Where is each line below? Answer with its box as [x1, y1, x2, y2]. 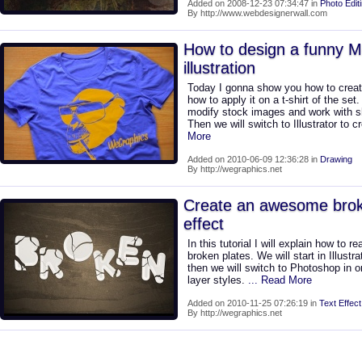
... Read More [248, 274, 312, 286]
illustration [183, 59, 255, 77]
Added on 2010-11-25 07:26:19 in [187, 298, 319, 308]
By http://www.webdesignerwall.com [187, 8, 327, 18]
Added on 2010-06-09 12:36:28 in [187, 154, 320, 164]
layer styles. [187, 274, 248, 286]
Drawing [320, 154, 352, 164]
